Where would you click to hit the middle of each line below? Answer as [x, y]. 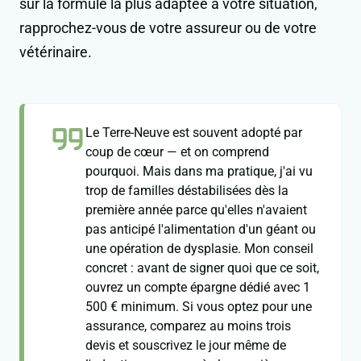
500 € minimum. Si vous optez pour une [199, 307]
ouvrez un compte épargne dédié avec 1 [198, 288]
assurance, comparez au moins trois [188, 326]
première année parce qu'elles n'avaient [196, 210]
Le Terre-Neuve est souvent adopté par [194, 133]
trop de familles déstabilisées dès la [187, 191]
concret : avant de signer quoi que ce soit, [202, 268]
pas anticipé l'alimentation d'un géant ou [201, 230]
